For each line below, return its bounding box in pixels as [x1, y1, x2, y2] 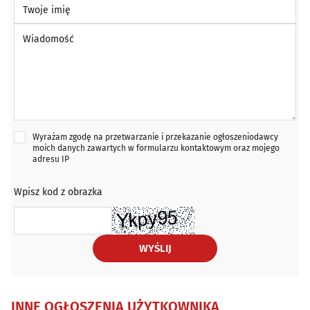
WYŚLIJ [138, 242, 172, 255]
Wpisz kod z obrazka [14, 186, 102, 199]
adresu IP [33, 154, 69, 165]
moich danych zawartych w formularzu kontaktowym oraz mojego [33, 143, 280, 154]
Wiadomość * [13, 24, 71, 36]
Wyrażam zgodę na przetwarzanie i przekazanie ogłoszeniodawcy [33, 132, 278, 143]
